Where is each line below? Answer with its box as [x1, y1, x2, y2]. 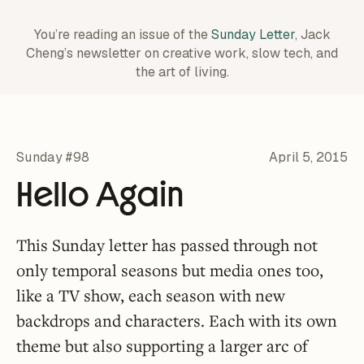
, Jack [294, 26, 331, 43]
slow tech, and [249, 45, 338, 62]
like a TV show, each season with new [16, 284, 285, 306]
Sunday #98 [16, 148, 90, 166]
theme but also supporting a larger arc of [16, 335, 308, 357]
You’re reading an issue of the [33, 26, 211, 43]
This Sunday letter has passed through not [16, 234, 318, 256]
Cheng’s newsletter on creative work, [26, 45, 249, 62]
